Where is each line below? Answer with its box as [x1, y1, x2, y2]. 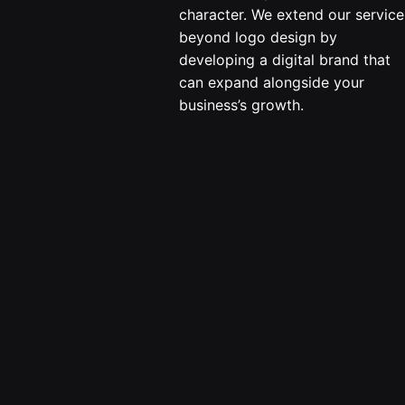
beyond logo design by [178, 27, 337, 46]
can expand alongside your [178, 72, 364, 91]
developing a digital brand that [178, 50, 391, 69]
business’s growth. [178, 95, 304, 114]
